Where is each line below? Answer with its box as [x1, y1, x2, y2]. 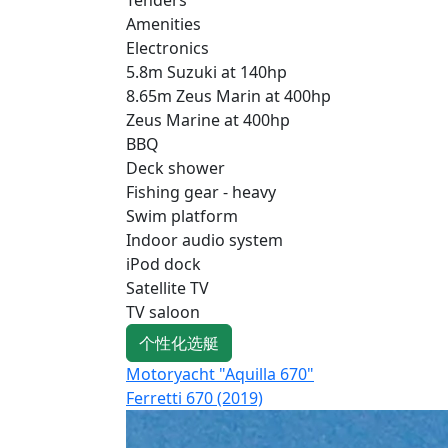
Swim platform [126, 204, 238, 227]
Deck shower [126, 156, 225, 179]
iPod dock [126, 252, 201, 275]
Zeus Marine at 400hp [126, 108, 290, 131]
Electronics [126, 36, 209, 59]
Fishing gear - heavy [126, 180, 276, 203]
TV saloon [126, 300, 200, 323]
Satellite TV [126, 276, 209, 299]
